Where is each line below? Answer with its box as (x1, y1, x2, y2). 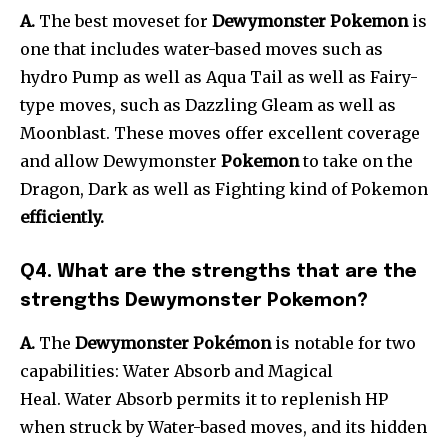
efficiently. (20, 207, 104, 228)
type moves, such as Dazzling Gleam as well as (20, 95, 396, 116)
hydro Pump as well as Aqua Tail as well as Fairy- (20, 67, 418, 88)
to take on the (299, 151, 413, 172)
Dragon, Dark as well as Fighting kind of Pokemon (20, 179, 428, 200)
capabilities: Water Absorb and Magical (20, 361, 333, 382)
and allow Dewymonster (20, 151, 221, 172)
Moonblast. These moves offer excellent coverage (20, 123, 420, 144)
